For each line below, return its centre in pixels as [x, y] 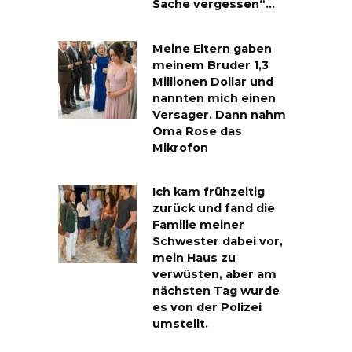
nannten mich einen [214, 99]
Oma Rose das [197, 132]
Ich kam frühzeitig [209, 192]
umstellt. [180, 324]
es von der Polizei [207, 308]
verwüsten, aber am [214, 275]
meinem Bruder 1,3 [211, 66]
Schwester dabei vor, [218, 242]
